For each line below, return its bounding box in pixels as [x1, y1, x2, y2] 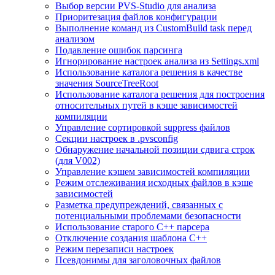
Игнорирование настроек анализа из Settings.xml [55, 55, 259, 66]
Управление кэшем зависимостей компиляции [55, 166, 250, 177]
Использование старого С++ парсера [55, 221, 209, 232]
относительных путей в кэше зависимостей [55, 99, 238, 110]
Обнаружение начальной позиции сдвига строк [55, 144, 255, 155]
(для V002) [55, 155, 100, 166]
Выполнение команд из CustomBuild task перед [55, 22, 252, 33]
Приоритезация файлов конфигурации [55, 11, 217, 22]
